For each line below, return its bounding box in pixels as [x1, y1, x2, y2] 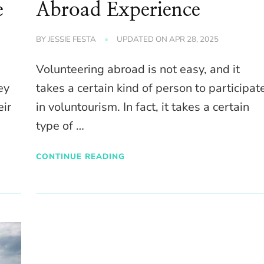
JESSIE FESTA [48, 34, 97, 45]
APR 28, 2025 [169, 34, 219, 45]
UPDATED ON [117, 34, 170, 45]
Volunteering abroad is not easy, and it [36, 61, 240, 78]
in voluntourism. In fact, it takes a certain [36, 99, 250, 115]
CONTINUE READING [36, 150, 126, 162]
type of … [36, 118, 85, 134]
